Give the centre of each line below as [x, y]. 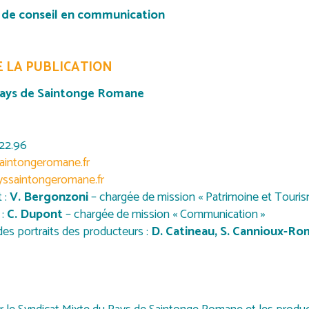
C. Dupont [35, 214]
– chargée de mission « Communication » [164, 214]
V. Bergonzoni [50, 197]
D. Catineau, [186, 231]
